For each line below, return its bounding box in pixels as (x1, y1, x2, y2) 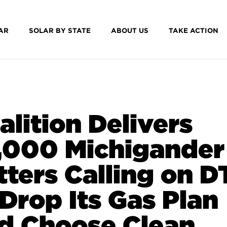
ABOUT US (110, 26, 148, 34)
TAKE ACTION (168, 26, 218, 34)
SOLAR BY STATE (28, 26, 91, 34)
